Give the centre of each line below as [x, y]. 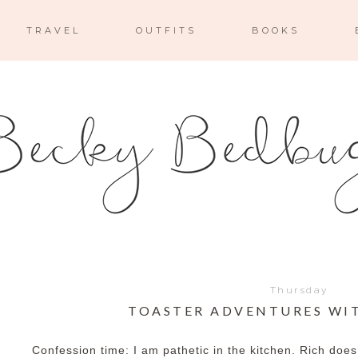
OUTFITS [166, 30]
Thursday [299, 290]
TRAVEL [53, 30]
